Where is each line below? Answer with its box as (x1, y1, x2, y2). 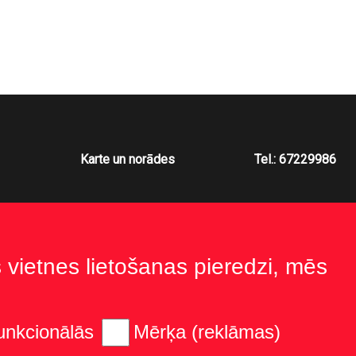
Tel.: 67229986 (254, 152, 337, 168)
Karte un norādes (79, 152, 175, 168)
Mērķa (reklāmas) (133, 321, 281, 342)
